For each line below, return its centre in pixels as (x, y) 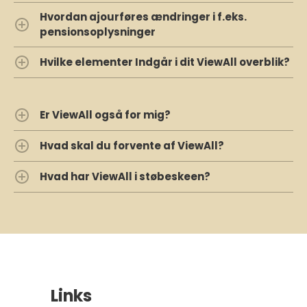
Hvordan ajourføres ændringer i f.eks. (143, 17)
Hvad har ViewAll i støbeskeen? (125, 177)
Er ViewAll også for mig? (105, 115)
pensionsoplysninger (98, 32)
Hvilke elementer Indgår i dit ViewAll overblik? (165, 62)
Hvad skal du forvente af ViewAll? (132, 146)
